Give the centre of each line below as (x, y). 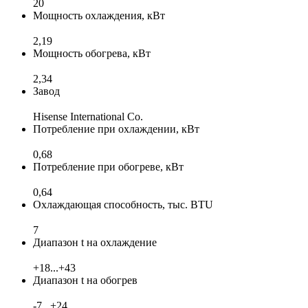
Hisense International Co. (88, 116)
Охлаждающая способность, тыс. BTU (123, 204)
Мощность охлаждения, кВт (99, 15)
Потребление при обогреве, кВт (108, 166)
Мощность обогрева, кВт (92, 53)
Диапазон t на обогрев (85, 280)
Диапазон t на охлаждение (95, 242)
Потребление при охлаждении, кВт (116, 129)
